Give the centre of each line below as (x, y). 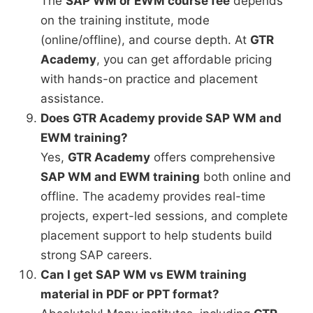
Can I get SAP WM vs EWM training (144, 275)
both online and (246, 177)
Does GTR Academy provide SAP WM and (161, 118)
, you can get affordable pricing (184, 60)
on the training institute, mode (125, 21)
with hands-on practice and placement (149, 79)
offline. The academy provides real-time (153, 197)
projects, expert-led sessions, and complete (164, 216)
